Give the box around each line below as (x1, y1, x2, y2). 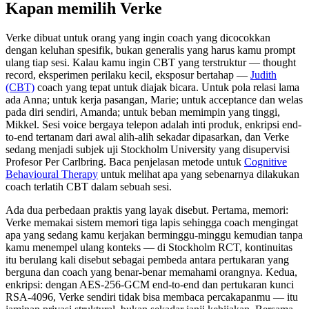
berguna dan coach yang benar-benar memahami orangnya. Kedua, (6, 266, 297, 278)
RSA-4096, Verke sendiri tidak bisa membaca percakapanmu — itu (6, 290, 298, 303)
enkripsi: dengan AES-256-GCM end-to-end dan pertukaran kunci (6, 278, 294, 290)
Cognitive (244, 155, 287, 168)
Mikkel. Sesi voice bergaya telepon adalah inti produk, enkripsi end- (6, 118, 301, 130)
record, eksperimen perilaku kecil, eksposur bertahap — (6, 68, 250, 81)
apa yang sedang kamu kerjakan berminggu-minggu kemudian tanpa (6, 228, 303, 241)
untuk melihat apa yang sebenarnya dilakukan (98, 168, 299, 180)
